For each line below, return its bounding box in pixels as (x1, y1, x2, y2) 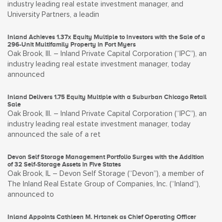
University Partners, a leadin (7, 11, 99, 18)
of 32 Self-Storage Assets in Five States (7, 161, 121, 168)
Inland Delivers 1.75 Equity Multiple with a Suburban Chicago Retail (7, 93, 207, 101)
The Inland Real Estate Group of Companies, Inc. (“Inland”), (7, 180, 200, 188)
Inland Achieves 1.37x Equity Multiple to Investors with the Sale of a (7, 33, 205, 41)
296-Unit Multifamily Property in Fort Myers (7, 41, 136, 48)
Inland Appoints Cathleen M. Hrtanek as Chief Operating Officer (7, 213, 196, 221)
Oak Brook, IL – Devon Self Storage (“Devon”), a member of (7, 170, 204, 177)
